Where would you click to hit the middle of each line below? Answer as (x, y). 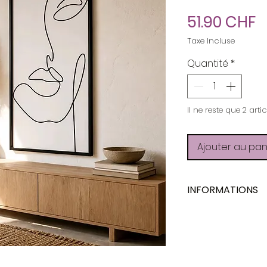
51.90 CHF (221, 22)
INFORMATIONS (223, 190)
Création (212, 218)
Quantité (208, 63)
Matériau (212, 256)
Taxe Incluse (211, 41)
